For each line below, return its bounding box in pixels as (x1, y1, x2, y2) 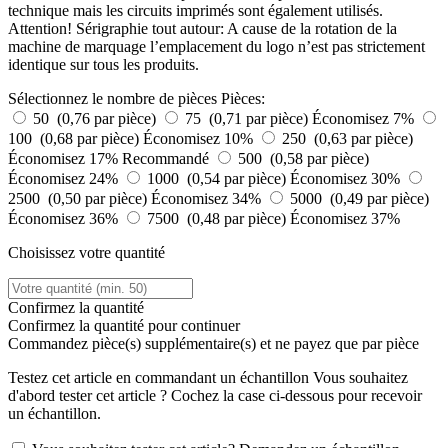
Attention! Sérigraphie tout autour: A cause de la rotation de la (8, 19, 397, 37)
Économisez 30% (290, 169, 404, 187)
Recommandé (122, 149, 209, 167)
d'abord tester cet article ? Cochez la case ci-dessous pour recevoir (8, 386, 422, 404)
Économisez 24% (8, 169, 122, 187)
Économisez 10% (143, 129, 257, 147)
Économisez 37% (290, 209, 400, 227)
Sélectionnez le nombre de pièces (8, 89, 217, 107)
